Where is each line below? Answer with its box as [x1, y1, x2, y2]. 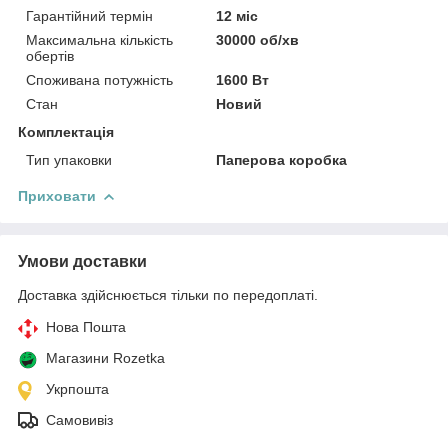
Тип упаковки [26, 151, 112, 168]
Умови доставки [18, 252, 147, 270]
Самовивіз [46, 411, 113, 428]
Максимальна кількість [26, 31, 173, 48]
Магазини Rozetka [46, 349, 165, 366]
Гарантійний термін [26, 7, 153, 24]
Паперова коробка [216, 151, 348, 168]
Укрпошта [46, 380, 109, 397]
